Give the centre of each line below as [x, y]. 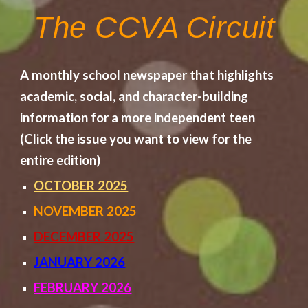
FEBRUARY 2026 [83, 288]
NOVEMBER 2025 [86, 211]
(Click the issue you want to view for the [136, 139]
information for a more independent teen [138, 118]
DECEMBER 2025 [84, 237]
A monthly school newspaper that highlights [147, 75]
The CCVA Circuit [154, 27]
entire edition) [60, 161]
